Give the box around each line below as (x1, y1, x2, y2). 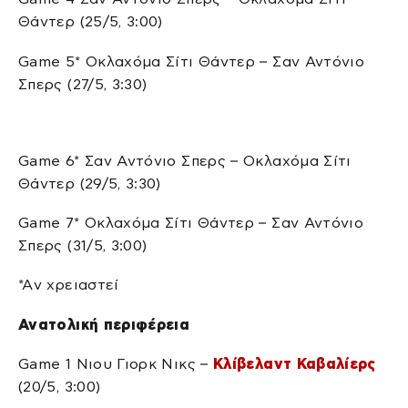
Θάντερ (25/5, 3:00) (18, 14, 163, 30)
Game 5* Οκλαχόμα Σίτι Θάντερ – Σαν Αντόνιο (18, 53, 365, 69)
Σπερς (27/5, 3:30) (18, 76, 148, 92)
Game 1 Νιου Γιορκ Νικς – (18, 356, 213, 372)
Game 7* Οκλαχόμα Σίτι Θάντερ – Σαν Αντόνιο (18, 214, 364, 230)
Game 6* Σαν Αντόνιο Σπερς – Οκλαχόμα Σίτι (18, 152, 352, 168)
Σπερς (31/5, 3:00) (18, 237, 148, 253)
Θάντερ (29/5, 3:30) (18, 175, 161, 191)
